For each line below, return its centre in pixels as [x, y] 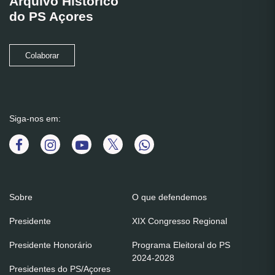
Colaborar [42, 56]
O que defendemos [169, 197]
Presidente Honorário [51, 245]
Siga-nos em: [35, 119]
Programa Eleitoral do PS [181, 245]
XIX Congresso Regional [180, 221]
